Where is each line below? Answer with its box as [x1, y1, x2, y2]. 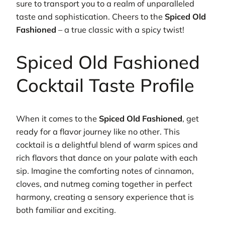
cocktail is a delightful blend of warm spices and [16, 140, 198, 150]
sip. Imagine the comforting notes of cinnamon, [16, 166, 194, 176]
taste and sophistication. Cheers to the [16, 11, 165, 22]
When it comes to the [16, 114, 99, 124]
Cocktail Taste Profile [16, 74, 194, 97]
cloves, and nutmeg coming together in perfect [16, 179, 192, 189]
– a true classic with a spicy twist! [56, 24, 184, 35]
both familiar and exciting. [16, 205, 116, 215]
